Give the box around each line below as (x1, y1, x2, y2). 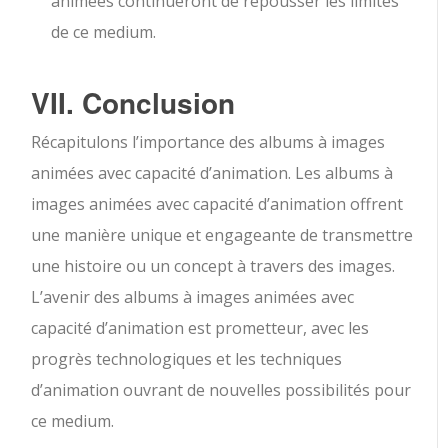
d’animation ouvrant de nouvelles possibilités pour (31, 379, 412, 402)
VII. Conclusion (31, 82, 236, 124)
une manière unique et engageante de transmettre (31, 224, 414, 247)
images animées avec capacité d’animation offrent (31, 193, 404, 216)
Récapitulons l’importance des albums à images (31, 131, 386, 154)
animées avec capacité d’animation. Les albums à (31, 162, 394, 185)
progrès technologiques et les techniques (31, 348, 343, 371)
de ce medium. (51, 21, 157, 44)
